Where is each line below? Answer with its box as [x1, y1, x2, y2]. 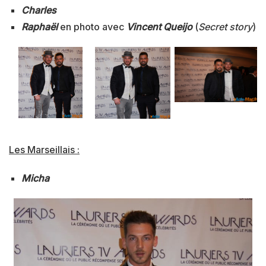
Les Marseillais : [9, 143, 80, 156]
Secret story [198, 21, 252, 33]
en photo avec [57, 21, 126, 33]
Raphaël [21, 21, 58, 33]
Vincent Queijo [126, 21, 192, 33]
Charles [21, 4, 56, 17]
